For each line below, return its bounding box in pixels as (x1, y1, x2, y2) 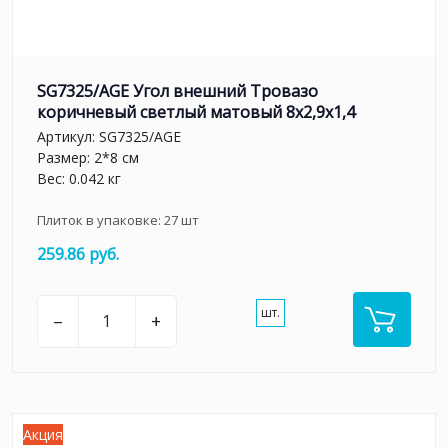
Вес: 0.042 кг (37, 169, 121, 189)
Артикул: (37, 127, 99, 147)
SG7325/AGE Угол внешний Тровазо (37, 79, 318, 102)
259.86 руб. (37, 243, 119, 266)
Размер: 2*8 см (37, 148, 139, 168)
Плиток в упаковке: (37, 211, 164, 230)
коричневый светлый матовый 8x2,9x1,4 (37, 100, 355, 123)
